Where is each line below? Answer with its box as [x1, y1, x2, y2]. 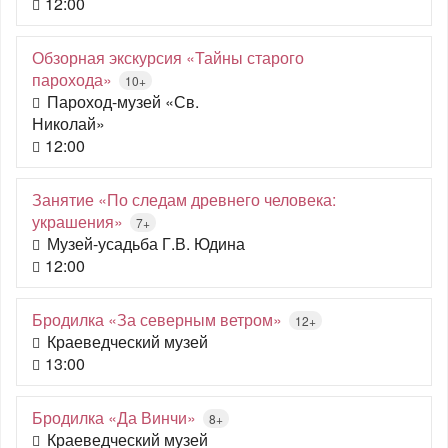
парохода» [32, 68, 112, 91]
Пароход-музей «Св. [47, 90, 199, 113]
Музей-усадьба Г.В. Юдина [47, 232, 245, 255]
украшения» [32, 210, 123, 233]
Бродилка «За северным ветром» [32, 308, 282, 331]
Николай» [32, 112, 105, 135]
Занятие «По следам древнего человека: [32, 188, 336, 211]
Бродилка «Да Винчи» [32, 406, 196, 429]
